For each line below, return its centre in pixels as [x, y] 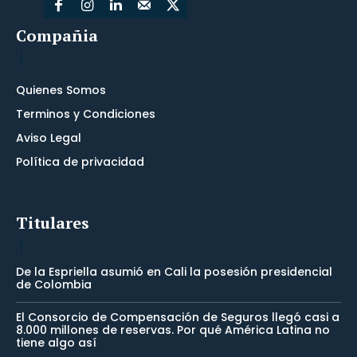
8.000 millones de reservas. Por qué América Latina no [173, 330]
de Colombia [54, 285]
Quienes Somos [61, 90]
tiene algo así [56, 343]
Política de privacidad [80, 162]
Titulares [53, 223]
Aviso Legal [49, 138]
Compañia [57, 36]
